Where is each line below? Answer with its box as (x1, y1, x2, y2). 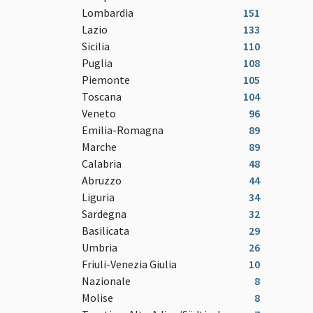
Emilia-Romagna (82, 123, 163, 138)
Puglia (82, 56, 112, 71)
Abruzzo (82, 173, 122, 188)
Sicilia (82, 39, 110, 54)
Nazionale (82, 274, 131, 289)
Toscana (82, 89, 122, 104)
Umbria (82, 240, 117, 255)
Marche (82, 140, 117, 154)
